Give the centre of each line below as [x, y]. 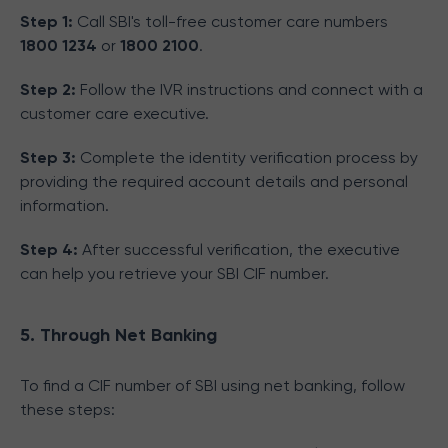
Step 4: [51, 249]
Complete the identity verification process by [249, 157]
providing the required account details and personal [214, 181]
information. [64, 205]
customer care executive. [114, 113]
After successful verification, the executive [241, 249]
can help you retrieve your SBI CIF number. [174, 273]
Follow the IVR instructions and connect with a [251, 89]
